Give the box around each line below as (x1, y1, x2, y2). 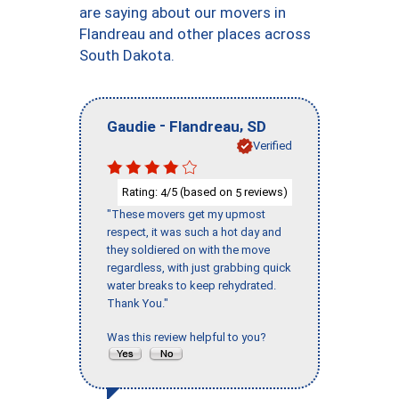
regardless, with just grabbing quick (107, 261, 291, 275)
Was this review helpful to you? (107, 330, 272, 345)
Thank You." (107, 297, 168, 311)
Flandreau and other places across (79, 25, 311, 43)
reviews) (241, 184, 288, 199)
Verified (253, 138, 292, 152)
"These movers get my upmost (107, 208, 265, 222)
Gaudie (107, 117, 156, 135)
